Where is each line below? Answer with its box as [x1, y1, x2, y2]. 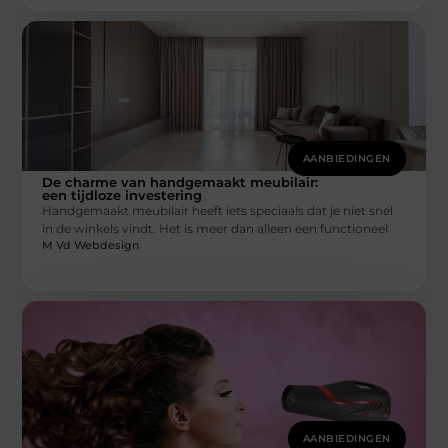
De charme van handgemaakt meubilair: [42, 174, 319, 191]
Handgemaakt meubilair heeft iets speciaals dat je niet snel [42, 203, 394, 219]
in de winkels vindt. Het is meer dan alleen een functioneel [42, 221, 389, 237]
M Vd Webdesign [42, 238, 140, 253]
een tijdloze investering [42, 187, 203, 204]
